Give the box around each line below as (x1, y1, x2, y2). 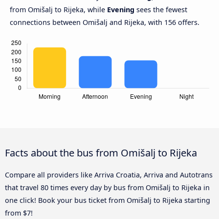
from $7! (5, 208, 33, 218)
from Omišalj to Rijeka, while (10, 5, 107, 15)
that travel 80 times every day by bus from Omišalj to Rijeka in (5, 182, 210, 192)
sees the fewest (134, 5, 187, 15)
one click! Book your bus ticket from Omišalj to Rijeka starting (5, 195, 210, 205)
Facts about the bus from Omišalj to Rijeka (5, 145, 197, 159)
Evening (107, 5, 134, 15)
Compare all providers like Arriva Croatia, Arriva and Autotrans (5, 170, 213, 179)
